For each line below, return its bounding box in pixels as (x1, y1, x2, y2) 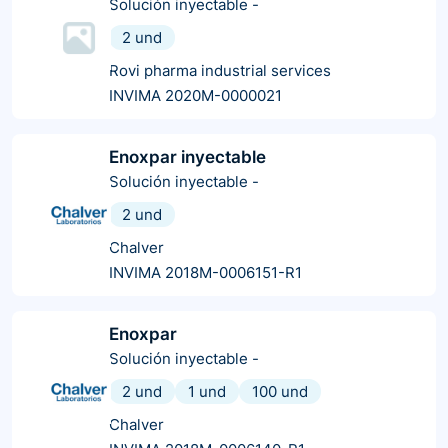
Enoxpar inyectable (109, 146, 266, 167)
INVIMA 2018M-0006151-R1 (109, 262, 302, 282)
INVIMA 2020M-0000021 (109, 85, 282, 105)
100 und (252, 381, 308, 401)
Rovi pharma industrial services (109, 60, 331, 80)
